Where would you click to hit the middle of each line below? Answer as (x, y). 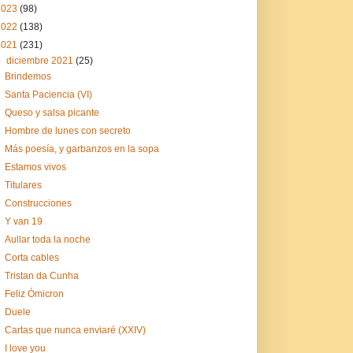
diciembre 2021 (41, 60)
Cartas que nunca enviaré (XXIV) (75, 330)
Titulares (23, 185)
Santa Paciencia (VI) (48, 94)
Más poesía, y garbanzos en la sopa (82, 149)
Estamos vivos (35, 167)
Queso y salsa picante (52, 112)
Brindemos (28, 76)
